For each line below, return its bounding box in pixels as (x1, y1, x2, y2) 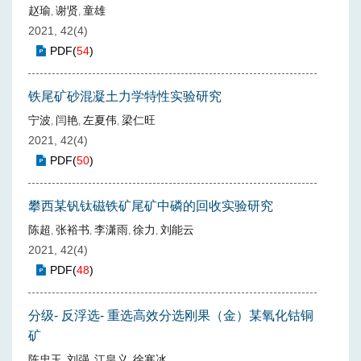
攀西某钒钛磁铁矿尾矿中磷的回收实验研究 (28, 199, 273, 213)
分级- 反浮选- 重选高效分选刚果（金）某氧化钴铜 (28, 309, 313, 322)
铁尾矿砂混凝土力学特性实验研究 (28, 89, 222, 103)
